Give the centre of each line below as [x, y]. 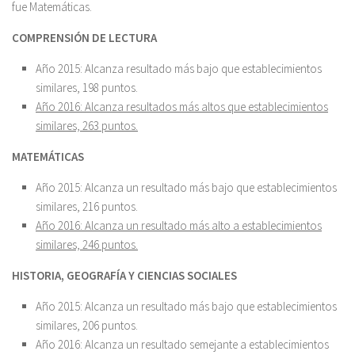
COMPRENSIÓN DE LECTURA [84, 37]
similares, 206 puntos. [87, 325]
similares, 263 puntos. [87, 125]
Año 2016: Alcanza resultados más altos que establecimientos [182, 106]
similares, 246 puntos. [87, 244]
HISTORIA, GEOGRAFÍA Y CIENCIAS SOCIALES [124, 275]
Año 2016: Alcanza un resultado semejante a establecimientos [182, 344]
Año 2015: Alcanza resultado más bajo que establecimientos [179, 68]
